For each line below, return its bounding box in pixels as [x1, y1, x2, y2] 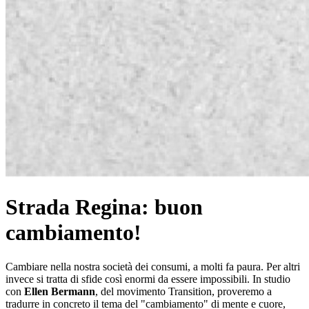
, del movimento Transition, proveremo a [95, 285, 272, 297]
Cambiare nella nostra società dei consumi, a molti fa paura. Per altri [6, 260, 300, 272]
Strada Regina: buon [6, 195, 203, 220]
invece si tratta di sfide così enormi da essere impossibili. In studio [6, 272, 290, 285]
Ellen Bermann [24, 285, 95, 297]
